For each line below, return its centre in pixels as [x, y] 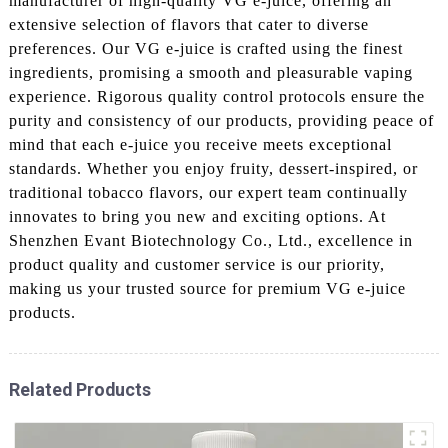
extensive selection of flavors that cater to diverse [188, 24]
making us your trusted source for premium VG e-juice [207, 288]
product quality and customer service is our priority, [196, 264]
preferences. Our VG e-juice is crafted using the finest [205, 48]
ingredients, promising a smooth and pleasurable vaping [210, 72]
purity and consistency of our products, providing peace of [221, 120]
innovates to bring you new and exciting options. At [197, 216]
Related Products [79, 389]
